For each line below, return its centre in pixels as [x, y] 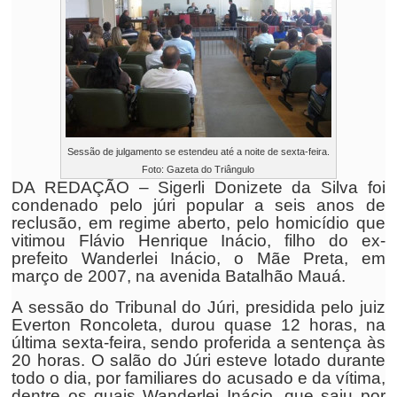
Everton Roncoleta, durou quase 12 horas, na [198, 325]
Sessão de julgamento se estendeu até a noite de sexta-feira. [198, 152]
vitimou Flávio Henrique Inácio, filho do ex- [198, 241]
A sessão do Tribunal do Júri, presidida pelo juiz [198, 307]
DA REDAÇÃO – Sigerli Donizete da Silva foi [198, 187]
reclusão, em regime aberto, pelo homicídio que [198, 223]
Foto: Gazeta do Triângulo [198, 169]
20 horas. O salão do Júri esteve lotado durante [198, 360]
